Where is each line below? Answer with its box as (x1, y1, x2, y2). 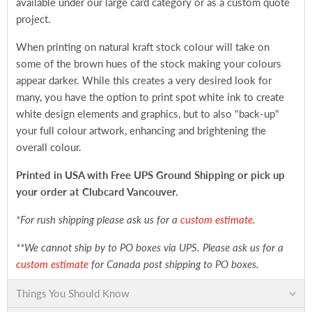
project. (16, 13, 54, 25)
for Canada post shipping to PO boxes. (88, 258, 259, 270)
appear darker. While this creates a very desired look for (16, 74, 272, 86)
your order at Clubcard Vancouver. (16, 185, 184, 198)
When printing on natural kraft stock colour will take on (16, 40, 270, 53)
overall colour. (16, 141, 84, 153)
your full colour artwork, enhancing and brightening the (16, 124, 266, 136)
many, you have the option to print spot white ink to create (16, 91, 284, 103)
